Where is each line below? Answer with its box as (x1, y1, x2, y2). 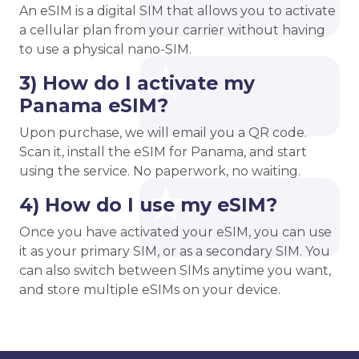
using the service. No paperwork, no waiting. (19, 163, 301, 179)
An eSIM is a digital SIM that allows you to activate (19, 3, 336, 19)
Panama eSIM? (19, 94, 168, 118)
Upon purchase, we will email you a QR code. (19, 125, 307, 141)
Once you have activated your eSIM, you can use (19, 224, 332, 240)
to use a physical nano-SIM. (19, 42, 192, 58)
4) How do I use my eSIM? (19, 193, 277, 217)
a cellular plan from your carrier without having (19, 22, 325, 38)
